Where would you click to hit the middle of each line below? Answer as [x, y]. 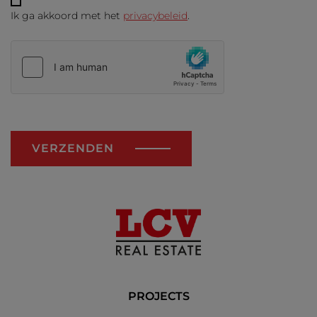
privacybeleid [155, 16]
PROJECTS [158, 296]
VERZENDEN [73, 149]
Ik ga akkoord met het [67, 16]
